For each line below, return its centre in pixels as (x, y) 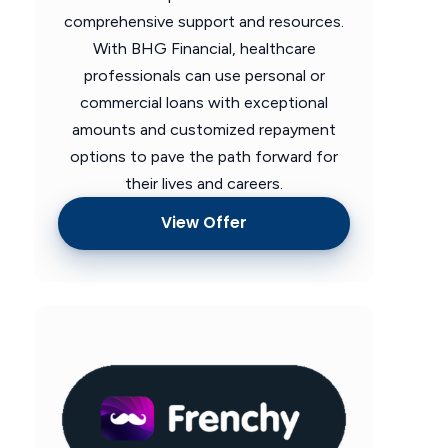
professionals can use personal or (204, 75)
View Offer (204, 223)
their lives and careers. (204, 183)
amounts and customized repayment (204, 129)
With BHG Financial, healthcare (204, 48)
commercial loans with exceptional (204, 102)
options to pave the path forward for (204, 156)
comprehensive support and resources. (204, 21)
